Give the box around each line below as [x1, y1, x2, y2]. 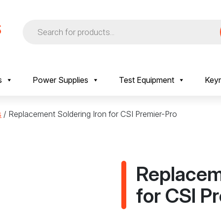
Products [22, 18, 54, 28]
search [22, 26, 46, 36]
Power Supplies [33, 75, 88, 85]
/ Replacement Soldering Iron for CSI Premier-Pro [1, 109, 177, 119]
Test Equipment [119, 75, 174, 85]
